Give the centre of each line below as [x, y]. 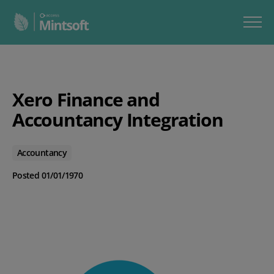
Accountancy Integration [118, 119]
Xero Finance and [86, 99]
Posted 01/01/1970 [48, 175]
